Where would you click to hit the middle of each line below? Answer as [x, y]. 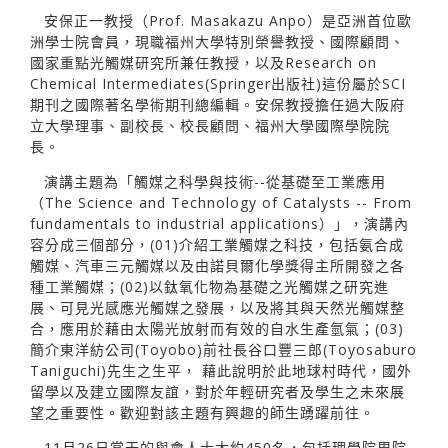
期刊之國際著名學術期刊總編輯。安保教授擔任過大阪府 [217, 104]
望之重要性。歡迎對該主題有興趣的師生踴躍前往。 [202, 412]
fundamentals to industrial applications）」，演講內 [219, 223]
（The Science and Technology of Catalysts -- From [221, 202]
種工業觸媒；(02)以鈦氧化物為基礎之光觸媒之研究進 [209, 286]
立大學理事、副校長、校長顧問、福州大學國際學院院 [210, 125]
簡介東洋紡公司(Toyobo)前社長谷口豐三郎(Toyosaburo [223, 349]
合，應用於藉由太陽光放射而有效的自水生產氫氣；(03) [217, 328]
